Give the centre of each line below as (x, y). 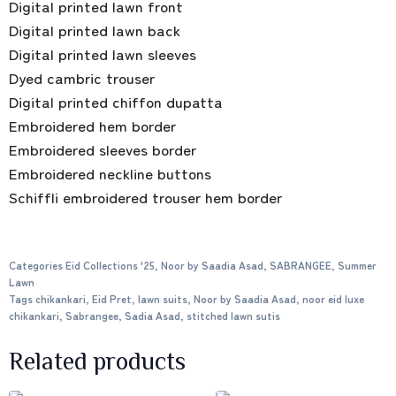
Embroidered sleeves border (103, 148)
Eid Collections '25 (110, 264)
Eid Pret (112, 298)
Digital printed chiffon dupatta (116, 101)
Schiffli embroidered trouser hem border (145, 196)
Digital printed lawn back (95, 29)
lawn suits (163, 298)
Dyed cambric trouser (82, 77)
